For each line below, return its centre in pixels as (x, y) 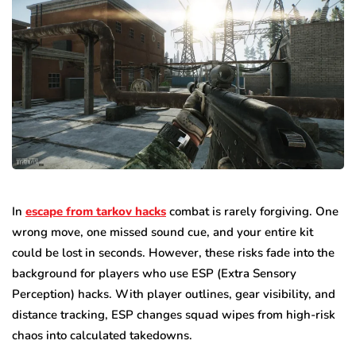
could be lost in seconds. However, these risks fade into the (173, 252)
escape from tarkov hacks (96, 211)
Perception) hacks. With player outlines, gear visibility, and (174, 294)
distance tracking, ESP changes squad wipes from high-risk (174, 314)
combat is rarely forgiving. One (252, 211)
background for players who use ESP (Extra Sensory (154, 273)
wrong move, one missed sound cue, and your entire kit (163, 232)
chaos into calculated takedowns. (102, 335)
